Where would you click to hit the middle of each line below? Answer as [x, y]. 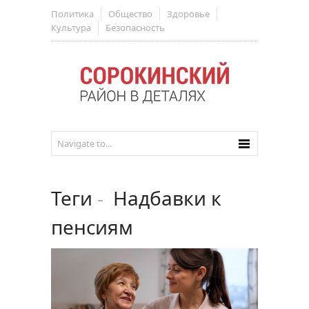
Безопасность [135, 28]
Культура [71, 28]
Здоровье [188, 14]
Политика [72, 14]
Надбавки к [162, 198]
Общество [130, 14]
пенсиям [92, 227]
